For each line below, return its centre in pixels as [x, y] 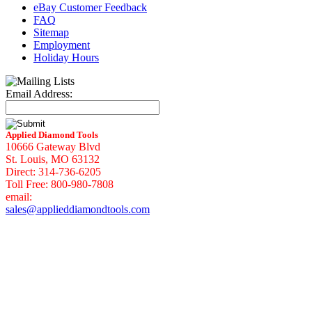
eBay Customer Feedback [90, 7]
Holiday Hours [66, 57]
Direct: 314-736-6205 [53, 172]
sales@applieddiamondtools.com [78, 209]
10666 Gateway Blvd [53, 147]
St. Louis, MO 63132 [53, 159]
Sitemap [51, 32]
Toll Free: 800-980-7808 [60, 184]
